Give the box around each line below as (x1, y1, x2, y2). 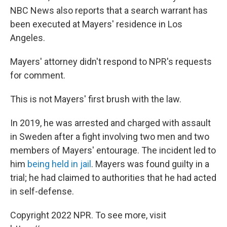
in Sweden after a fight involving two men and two (10, 131, 209, 142)
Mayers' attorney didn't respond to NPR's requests (10, 56, 212, 67)
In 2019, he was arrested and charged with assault (10, 118, 211, 128)
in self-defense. (10, 186, 74, 197)
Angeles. (10, 32, 45, 43)
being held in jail (27, 159, 91, 169)
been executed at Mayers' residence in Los (10, 19, 182, 29)
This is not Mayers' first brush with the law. (10, 94, 181, 104)
